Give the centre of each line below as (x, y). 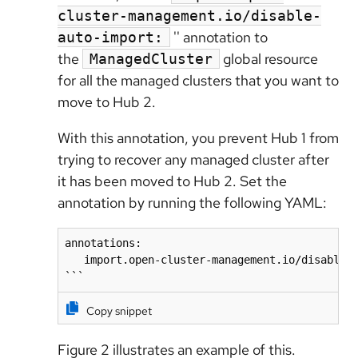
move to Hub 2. (110, 101)
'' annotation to (219, 37)
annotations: (103, 243)
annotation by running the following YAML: (195, 202)
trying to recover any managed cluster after (193, 159)
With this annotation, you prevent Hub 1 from (198, 137)
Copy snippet (119, 311)
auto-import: (110, 37)
